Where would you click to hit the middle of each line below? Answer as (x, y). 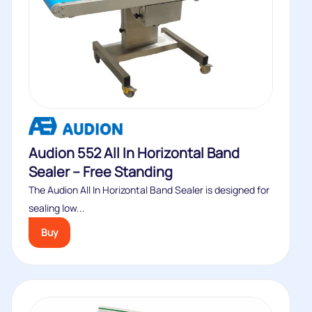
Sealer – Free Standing (101, 172)
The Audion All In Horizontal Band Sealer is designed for (149, 190)
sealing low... (57, 208)
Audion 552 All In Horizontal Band (134, 153)
